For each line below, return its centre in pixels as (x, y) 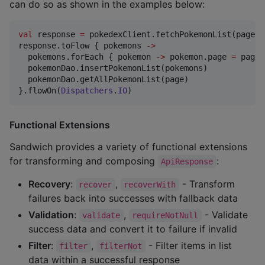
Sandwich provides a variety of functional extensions (128, 146)
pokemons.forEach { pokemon (87, 57)
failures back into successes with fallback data (133, 198)
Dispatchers (87, 91)
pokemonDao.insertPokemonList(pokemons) (113, 68)
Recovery (49, 184)
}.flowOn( (40, 91)
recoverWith (150, 184)
